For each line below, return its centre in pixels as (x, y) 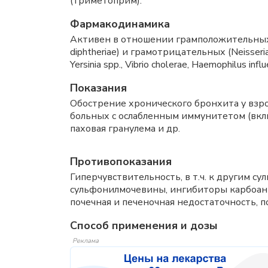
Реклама (86, 241)
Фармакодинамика (120, 24)
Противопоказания (121, 162)
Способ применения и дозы (144, 226)
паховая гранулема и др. (125, 129)
